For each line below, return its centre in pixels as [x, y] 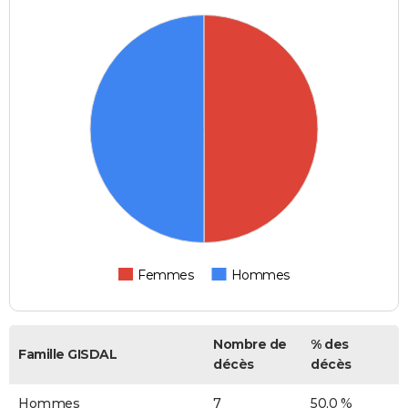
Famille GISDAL [67, 355]
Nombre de [250, 345]
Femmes [166, 275]
